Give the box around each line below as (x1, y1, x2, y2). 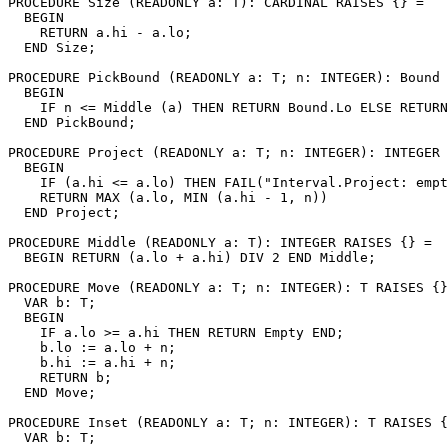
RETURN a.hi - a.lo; (8, 24, 192, 40)
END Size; (8, 39, 96, 55)
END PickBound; (8, 114, 136, 130)
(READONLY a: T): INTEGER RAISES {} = (136, 234, 432, 250)
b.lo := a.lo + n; (8, 339, 176, 355)
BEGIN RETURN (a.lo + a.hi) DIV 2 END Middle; (8, 249, 376, 265)
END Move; (8, 384, 96, 400)
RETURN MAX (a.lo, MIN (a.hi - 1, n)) (8, 189, 328, 205)
